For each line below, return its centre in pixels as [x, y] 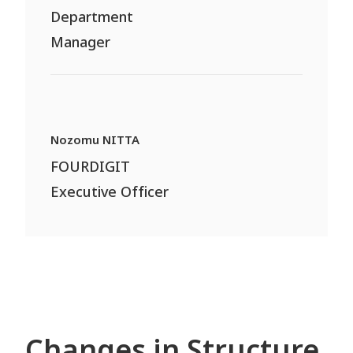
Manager [81, 43]
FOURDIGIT [91, 167]
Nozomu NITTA [95, 140]
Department [92, 18]
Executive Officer [110, 192]
